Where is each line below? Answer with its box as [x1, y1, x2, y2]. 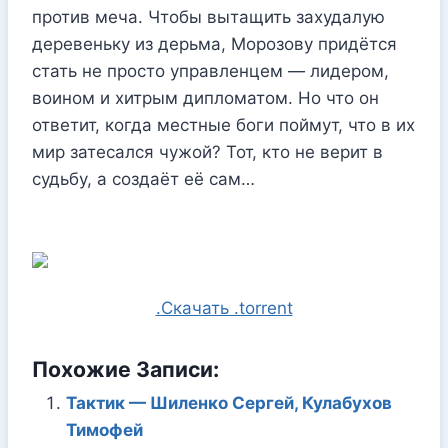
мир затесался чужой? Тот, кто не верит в [32, 141, 383, 162]
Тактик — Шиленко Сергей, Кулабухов [66, 392, 392, 413]
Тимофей [66, 419, 143, 440]
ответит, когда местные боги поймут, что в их [32, 114, 415, 135]
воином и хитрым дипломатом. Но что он [32, 87, 379, 108]
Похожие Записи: [32, 355, 219, 382]
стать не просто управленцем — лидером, [32, 60, 389, 81]
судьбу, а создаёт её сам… [32, 168, 255, 189]
